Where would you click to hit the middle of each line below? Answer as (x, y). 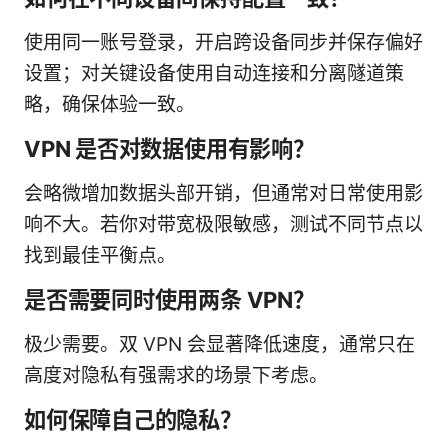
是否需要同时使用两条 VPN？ (169, 300)
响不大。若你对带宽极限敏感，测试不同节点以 (223, 225)
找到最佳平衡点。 (100, 256)
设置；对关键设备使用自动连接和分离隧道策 (214, 74)
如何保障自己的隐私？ (133, 420)
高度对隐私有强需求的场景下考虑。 (176, 376)
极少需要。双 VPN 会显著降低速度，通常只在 (219, 345)
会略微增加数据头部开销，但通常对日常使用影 (223, 194)
